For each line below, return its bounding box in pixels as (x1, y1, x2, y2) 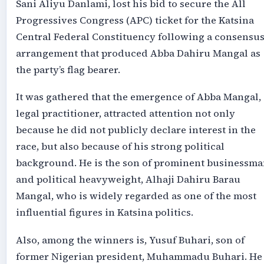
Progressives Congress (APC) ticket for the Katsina (15, 13, 254, 27)
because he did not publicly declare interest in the (15, 123, 256, 137)
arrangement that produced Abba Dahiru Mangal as (15, 46, 260, 60)
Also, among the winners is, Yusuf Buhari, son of (15, 233, 245, 247)
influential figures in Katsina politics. (15, 206, 193, 220)
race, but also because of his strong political (15, 140, 225, 154)
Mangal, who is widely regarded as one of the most (15, 189, 256, 203)
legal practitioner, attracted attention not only (15, 107, 235, 121)
